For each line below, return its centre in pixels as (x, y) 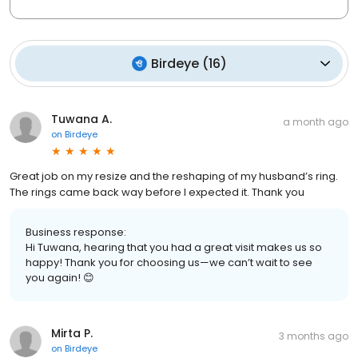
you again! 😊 (60, 277)
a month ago (316, 121)
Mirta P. (72, 333)
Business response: (76, 232)
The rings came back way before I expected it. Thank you (157, 192)
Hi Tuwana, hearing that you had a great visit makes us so (174, 247)
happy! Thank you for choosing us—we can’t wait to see (169, 262)
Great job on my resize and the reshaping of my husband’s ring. (174, 176)
